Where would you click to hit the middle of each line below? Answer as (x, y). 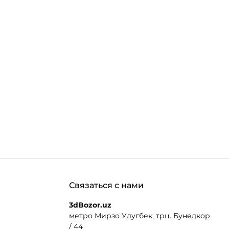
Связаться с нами (106, 185)
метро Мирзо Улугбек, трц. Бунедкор (139, 216)
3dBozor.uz (90, 205)
